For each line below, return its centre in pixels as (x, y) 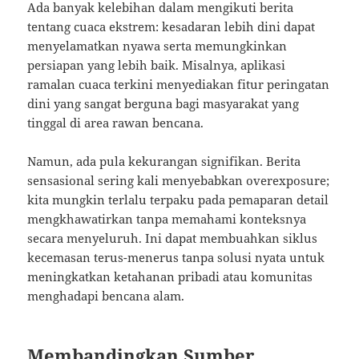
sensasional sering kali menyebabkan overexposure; (179, 181)
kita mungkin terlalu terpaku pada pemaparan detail (178, 200)
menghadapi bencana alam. (106, 296)
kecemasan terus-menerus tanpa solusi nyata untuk (176, 258)
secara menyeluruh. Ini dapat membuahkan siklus (173, 238)
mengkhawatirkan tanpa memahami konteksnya (167, 219)
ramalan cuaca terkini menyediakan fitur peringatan (179, 85)
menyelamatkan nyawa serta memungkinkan (157, 46)
